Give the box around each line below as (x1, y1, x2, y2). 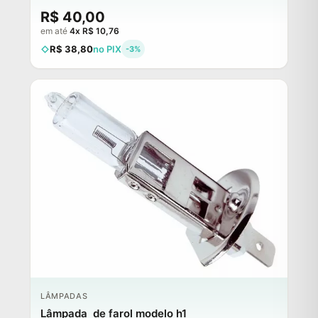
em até (40, 26, 70, 37)
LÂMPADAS (40, 291, 88, 302)
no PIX (93, 43, 121, 55)
